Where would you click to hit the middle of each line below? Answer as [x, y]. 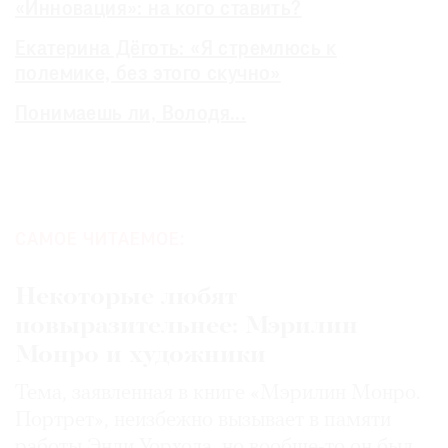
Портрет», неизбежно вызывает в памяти [203, 421]
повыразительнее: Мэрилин [186, 327]
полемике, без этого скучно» [148, 75]
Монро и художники [140, 356]
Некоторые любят [126, 298]
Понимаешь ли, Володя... [131, 115]
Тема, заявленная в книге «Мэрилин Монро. [217, 394]
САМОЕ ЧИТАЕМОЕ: [100, 241]
